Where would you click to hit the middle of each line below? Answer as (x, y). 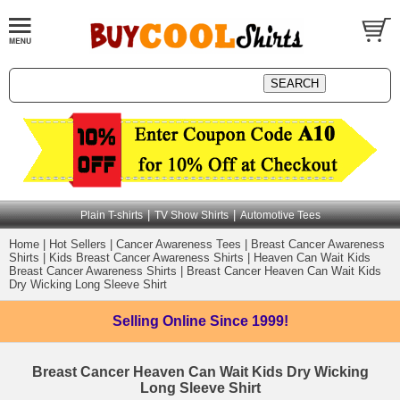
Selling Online (161, 321)
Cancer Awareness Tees (179, 244)
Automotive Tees (280, 215)
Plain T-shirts (111, 215)
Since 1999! (249, 321)
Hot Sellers (78, 244)
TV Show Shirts (191, 215)
